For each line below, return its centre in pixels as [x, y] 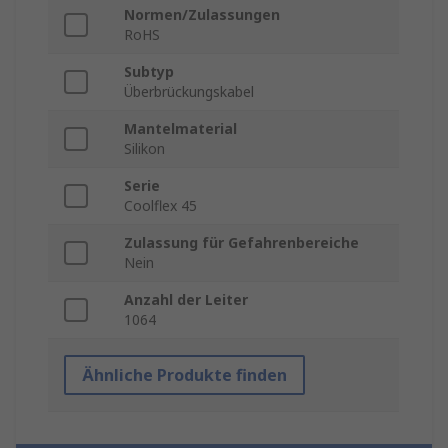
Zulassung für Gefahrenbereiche [241, 243]
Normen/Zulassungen [202, 15]
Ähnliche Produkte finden [184, 375]
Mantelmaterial [180, 129]
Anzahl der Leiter [186, 300]
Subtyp [149, 72]
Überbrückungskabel [189, 92]
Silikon [144, 149]
